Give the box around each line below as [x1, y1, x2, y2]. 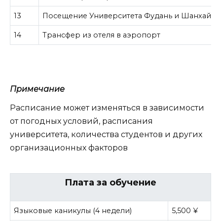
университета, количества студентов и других [10, 130, 202, 140]
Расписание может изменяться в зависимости [10, 103, 204, 113]
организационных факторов [10, 143, 128, 153]
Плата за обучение [65, 177, 156, 188]
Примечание [10, 84, 65, 94]
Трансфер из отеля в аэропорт [42, 31, 161, 40]
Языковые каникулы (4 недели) [14, 206, 132, 215]
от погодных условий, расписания [10, 116, 153, 126]
